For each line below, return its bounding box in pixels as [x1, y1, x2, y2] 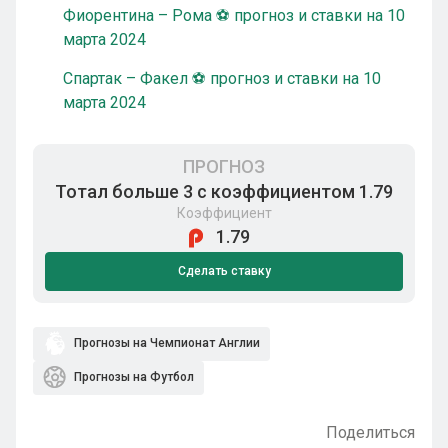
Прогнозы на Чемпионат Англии [71, 336, 260, 351]
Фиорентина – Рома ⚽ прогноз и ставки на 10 [63, 6, 405, 25]
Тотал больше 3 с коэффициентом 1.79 [55, 181, 393, 202]
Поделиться [326, 423, 415, 442]
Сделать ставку [177, 264, 271, 278]
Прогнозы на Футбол [71, 370, 194, 385]
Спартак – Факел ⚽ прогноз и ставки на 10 [63, 69, 381, 88]
